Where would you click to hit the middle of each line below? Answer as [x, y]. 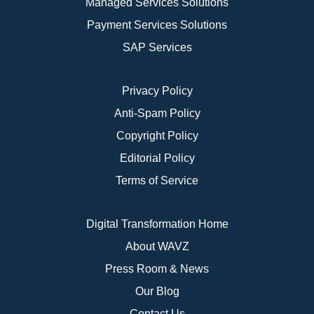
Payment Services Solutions [157, 25]
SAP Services [157, 48]
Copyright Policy [157, 136]
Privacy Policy [157, 91]
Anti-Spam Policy [157, 114]
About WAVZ [157, 247]
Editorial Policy [157, 158]
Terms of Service [157, 181]
